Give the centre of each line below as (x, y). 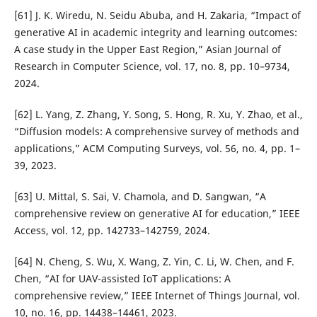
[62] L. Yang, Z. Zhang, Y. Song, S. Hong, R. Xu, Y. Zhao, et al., (158, 114)
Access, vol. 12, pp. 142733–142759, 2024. (112, 230)
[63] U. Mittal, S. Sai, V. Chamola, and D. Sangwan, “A (140, 196)
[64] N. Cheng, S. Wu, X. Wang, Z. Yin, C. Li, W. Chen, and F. (154, 261)
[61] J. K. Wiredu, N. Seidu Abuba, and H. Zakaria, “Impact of (157, 15)
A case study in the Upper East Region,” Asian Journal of (147, 49)
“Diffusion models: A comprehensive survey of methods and (156, 131)
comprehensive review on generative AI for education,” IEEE (157, 213)
